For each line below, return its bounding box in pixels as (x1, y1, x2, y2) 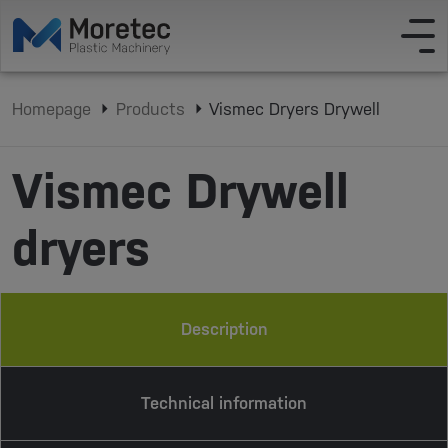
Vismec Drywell (12, 164, 349, 219)
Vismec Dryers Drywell (209, 99, 381, 119)
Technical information (141, 393, 307, 413)
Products (115, 99, 185, 119)
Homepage (12, 99, 91, 119)
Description (180, 319, 268, 339)
